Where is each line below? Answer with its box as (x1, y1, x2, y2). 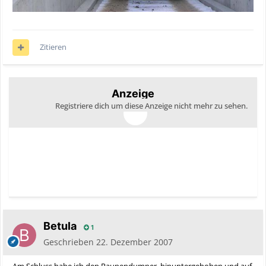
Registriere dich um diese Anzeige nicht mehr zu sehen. (55, 100, 248, 112)
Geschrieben (43, 236, 96, 248)
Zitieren (40, 42, 66, 53)
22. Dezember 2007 (96, 236, 173, 248)
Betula (43, 220, 77, 233)
